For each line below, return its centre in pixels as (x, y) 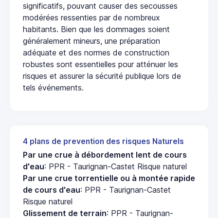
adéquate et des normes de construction (96, 52)
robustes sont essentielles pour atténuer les (100, 64)
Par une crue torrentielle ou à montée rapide (109, 178)
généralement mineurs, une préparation (91, 41)
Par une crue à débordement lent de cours (105, 154)
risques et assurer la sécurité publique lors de (102, 76)
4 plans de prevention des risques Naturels (103, 141)
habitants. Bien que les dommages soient (96, 29)
